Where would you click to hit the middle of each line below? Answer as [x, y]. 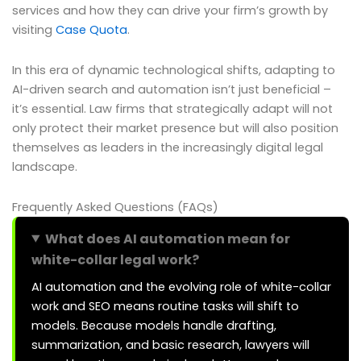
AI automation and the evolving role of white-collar [181, 286]
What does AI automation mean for [168, 239]
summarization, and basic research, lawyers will [170, 344]
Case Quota [91, 30]
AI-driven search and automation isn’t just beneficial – [172, 89]
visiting [34, 30]
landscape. [45, 166]
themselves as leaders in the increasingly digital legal [168, 147]
